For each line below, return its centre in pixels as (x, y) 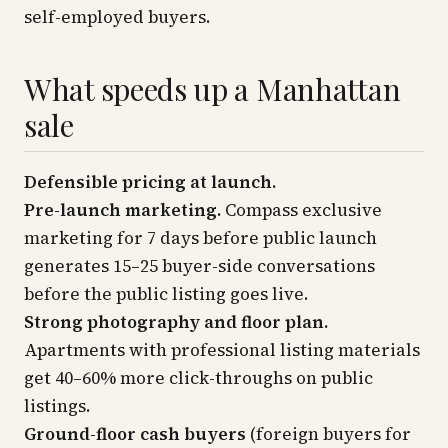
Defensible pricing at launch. (150, 182)
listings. (57, 406)
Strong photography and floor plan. (176, 322)
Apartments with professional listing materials (222, 350)
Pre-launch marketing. (122, 210)
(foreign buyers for (328, 434)
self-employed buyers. (117, 17)
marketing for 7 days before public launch (200, 238)
